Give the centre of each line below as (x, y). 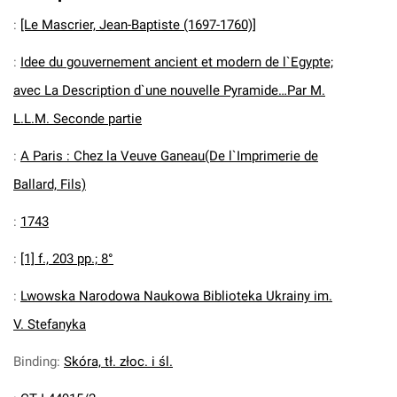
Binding (35, 362)
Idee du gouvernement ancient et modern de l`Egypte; (177, 62)
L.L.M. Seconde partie (78, 119)
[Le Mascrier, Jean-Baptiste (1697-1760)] (138, 25)
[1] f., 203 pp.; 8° (67, 259)
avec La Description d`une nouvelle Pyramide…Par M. (169, 90)
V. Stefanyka (50, 324)
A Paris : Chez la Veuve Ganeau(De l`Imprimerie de (169, 156)
